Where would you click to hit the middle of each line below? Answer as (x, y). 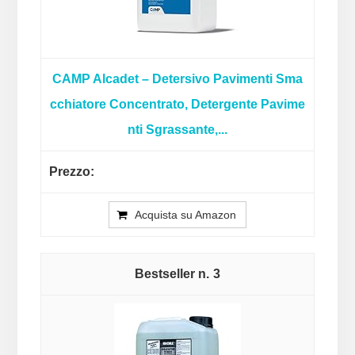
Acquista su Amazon (185, 215)
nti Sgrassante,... (177, 130)
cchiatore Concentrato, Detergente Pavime (177, 105)
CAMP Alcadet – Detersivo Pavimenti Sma (177, 79)
